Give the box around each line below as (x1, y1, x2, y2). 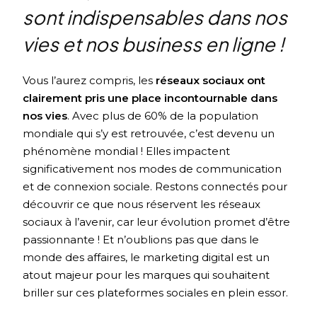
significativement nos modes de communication (23, 161, 282, 175)
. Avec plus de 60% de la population (67, 108, 259, 122)
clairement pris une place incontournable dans (23, 91, 278, 105)
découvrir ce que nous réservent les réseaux (23, 197, 261, 211)
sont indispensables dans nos (23, 4, 288, 29)
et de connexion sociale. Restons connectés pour (23, 179, 288, 193)
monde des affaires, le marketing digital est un (23, 250, 270, 264)
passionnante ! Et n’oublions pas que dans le (23, 232, 260, 246)
